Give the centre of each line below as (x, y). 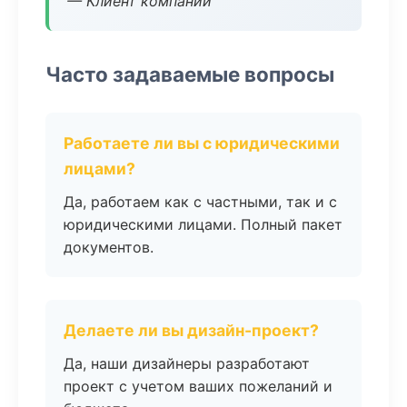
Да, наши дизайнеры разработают (187, 363)
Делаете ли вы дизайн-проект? (191, 330)
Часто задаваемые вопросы (190, 74)
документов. (109, 247)
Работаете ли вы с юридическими (202, 143)
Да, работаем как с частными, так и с (200, 202)
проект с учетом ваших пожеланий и (198, 386)
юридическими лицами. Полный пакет (203, 224)
